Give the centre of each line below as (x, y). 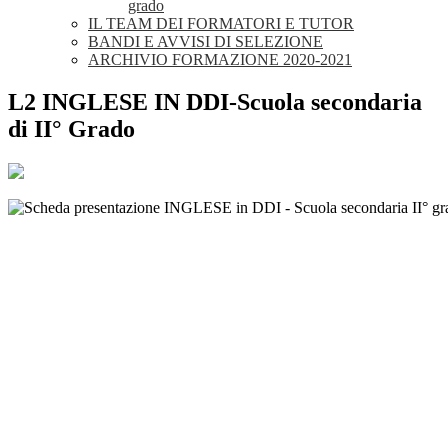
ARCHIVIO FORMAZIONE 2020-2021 (220, 60)
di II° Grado (71, 129)
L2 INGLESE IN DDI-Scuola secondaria (215, 102)
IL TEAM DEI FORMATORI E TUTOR (221, 24)
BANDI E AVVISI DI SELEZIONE (205, 42)
